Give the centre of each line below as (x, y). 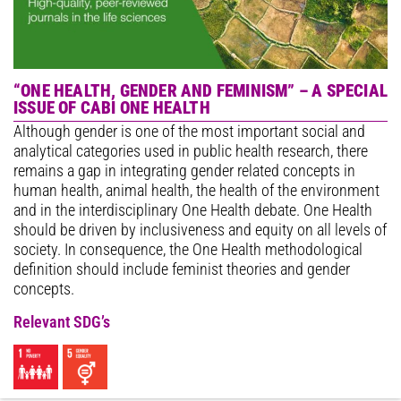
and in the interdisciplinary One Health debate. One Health (193, 211)
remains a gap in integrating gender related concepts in (184, 171)
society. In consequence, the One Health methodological (188, 250)
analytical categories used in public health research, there (191, 152)
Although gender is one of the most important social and (189, 132)
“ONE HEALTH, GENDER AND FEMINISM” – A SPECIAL (201, 91)
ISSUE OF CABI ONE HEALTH (112, 108)
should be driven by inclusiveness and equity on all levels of (200, 230)
